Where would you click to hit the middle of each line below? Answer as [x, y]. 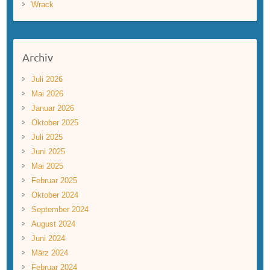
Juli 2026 [47, 79]
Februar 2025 [54, 180]
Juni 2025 [48, 151]
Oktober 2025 [55, 122]
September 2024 [60, 209]
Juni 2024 [48, 238]
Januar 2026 [52, 108]
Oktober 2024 [55, 195]
